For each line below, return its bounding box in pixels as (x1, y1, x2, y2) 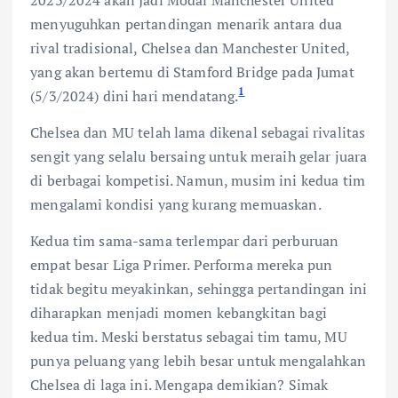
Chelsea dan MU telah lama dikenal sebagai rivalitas (30, 122, 366, 142)
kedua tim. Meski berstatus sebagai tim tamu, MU (30, 327, 347, 347)
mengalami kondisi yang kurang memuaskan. (30, 194, 322, 214)
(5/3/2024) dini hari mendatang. (30, 85, 239, 106)
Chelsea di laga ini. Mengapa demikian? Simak (30, 375, 329, 395)
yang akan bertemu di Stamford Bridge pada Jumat (30, 61, 354, 82)
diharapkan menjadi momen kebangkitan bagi (30, 303, 327, 323)
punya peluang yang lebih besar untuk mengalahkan (30, 351, 366, 371)
